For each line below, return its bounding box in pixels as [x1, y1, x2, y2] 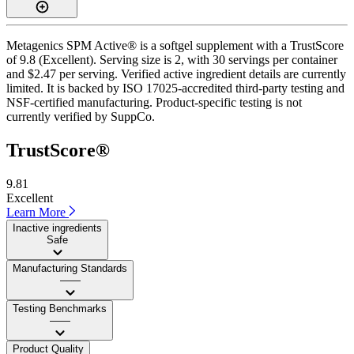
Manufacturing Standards [13, 262, 127, 274]
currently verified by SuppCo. [6, 109, 155, 123]
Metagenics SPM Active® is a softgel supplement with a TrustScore [6, 38, 344, 52]
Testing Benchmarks [13, 302, 107, 314]
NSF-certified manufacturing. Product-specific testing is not [6, 95, 302, 109]
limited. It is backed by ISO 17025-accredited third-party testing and [6, 81, 345, 95]
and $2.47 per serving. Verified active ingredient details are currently [6, 66, 346, 81]
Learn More [6, 205, 69, 219]
